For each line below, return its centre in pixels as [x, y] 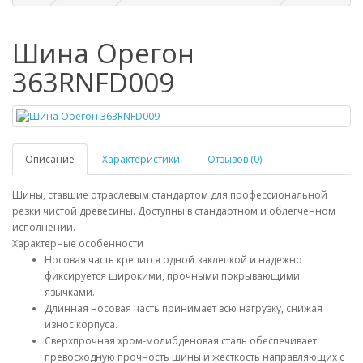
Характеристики [141, 160]
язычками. [70, 293]
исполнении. [45, 228]
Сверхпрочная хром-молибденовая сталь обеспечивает [181, 341]
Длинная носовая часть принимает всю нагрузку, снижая [184, 309]
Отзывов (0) [235, 160]
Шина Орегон [103, 53]
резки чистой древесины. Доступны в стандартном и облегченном [174, 211]
